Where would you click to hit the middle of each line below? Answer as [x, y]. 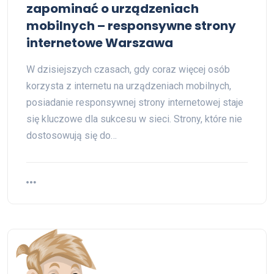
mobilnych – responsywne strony [131, 26]
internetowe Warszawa [100, 43]
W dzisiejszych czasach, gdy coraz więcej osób [128, 69]
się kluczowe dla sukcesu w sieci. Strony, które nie [134, 119]
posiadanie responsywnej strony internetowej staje [135, 102]
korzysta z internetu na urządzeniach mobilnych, [129, 86]
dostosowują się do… [72, 135]
